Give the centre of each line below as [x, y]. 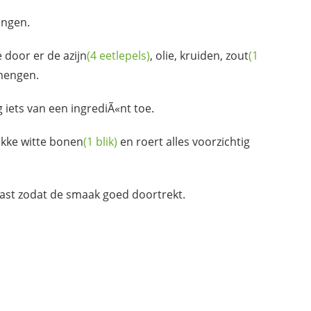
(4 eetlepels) [118, 55]
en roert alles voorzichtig [184, 141]
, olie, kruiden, [188, 55]
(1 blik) [100, 141]
